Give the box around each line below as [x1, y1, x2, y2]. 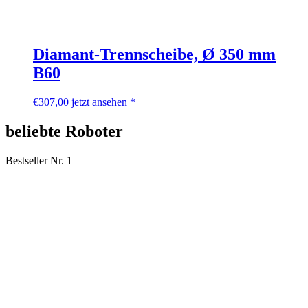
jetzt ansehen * [71, 96, 135, 109]
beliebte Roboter [5, 122, 123, 141]
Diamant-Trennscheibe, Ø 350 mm [33, 45, 276, 64]
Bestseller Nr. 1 [5, 155, 72, 167]
